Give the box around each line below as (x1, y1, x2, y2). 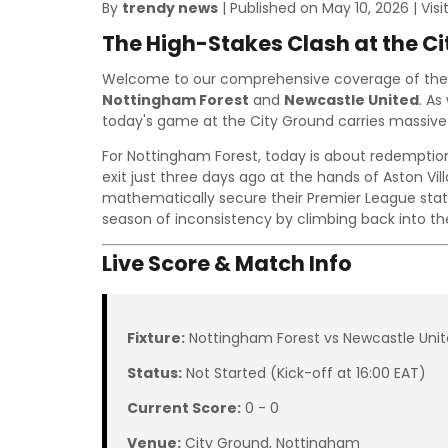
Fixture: (127, 328, 185, 348)
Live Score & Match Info (102, 249, 352, 278)
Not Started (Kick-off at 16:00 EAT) (182, 363, 426, 383)
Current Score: (127, 398, 241, 418)
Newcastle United (284, 90, 419, 110)
